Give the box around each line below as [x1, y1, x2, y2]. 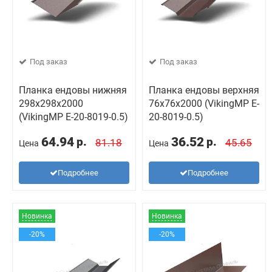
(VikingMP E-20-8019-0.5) [19, 111, 128, 123]
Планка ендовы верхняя [149, 84, 259, 96]
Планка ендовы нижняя [19, 84, 127, 96]
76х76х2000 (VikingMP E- [149, 98, 259, 109]
